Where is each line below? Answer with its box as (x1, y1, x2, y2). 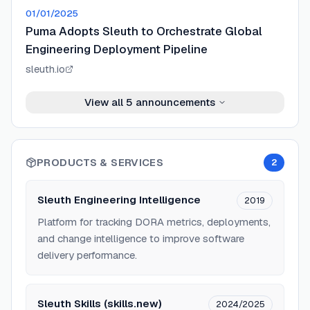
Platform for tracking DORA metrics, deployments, (37, 215, 271, 228)
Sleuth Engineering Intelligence (37, 193, 201, 206)
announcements (132, 95, 215, 109)
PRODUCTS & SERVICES (37, 156, 164, 169)
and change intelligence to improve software (37, 232, 244, 245)
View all (84, 95, 126, 109)
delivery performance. (37, 248, 137, 262)
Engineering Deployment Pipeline (26, 42, 208, 57)
